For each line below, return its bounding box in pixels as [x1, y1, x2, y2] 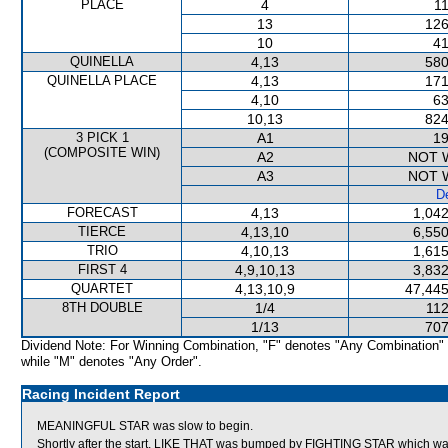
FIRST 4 [77, 262, 127, 277]
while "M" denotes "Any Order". [21, 354, 202, 369]
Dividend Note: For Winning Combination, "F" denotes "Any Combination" [21, 338, 444, 353]
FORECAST [66, 205, 138, 220]
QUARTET [71, 281, 133, 296]
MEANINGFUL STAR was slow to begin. [37, 419, 253, 433]
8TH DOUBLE [61, 300, 143, 315]
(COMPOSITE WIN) [44, 145, 160, 160]
